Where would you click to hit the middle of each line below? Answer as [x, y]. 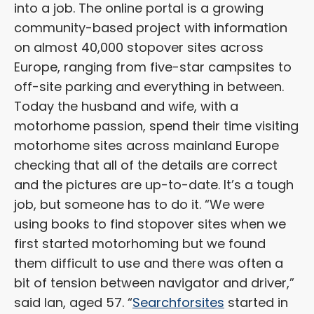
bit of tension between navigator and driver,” [154, 283]
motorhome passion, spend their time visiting [156, 126]
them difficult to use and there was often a [149, 264]
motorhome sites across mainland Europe [146, 146]
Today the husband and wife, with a [126, 107]
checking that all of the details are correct [146, 165]
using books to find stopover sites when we [150, 224]
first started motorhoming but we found [140, 244]
